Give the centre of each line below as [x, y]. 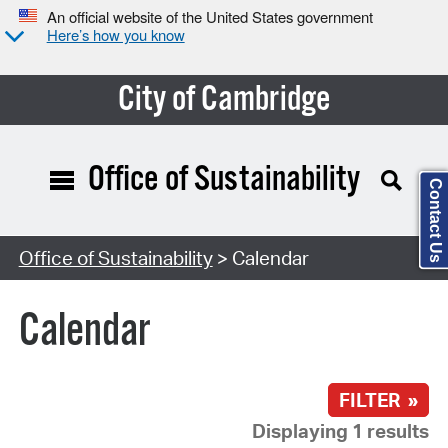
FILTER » [379, 400]
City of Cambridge [224, 99]
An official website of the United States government [209, 17]
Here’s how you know [115, 35]
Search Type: [74, 245]
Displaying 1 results [341, 431]
